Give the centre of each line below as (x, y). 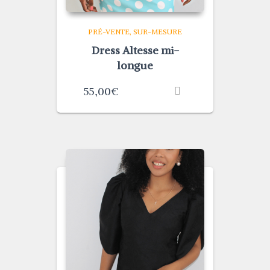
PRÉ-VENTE (109, 32)
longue (135, 65)
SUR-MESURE (158, 32)
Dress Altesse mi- (135, 50)
